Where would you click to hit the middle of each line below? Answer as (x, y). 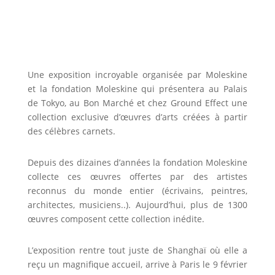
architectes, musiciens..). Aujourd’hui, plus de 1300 (137, 204)
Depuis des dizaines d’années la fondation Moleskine (137, 162)
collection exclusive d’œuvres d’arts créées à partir (137, 117)
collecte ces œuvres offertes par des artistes (137, 176)
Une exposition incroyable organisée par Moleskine (137, 74)
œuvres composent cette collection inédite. (116, 219)
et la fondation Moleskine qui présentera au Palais (137, 88)
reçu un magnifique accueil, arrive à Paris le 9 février (137, 264)
